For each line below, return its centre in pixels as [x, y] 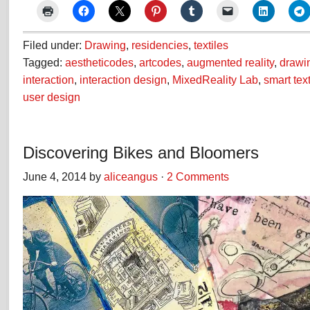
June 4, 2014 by [63, 176]
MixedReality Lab [215, 80]
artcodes [160, 62]
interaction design [123, 80]
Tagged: [44, 62]
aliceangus [131, 176]
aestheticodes [99, 62]
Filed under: [54, 45]
